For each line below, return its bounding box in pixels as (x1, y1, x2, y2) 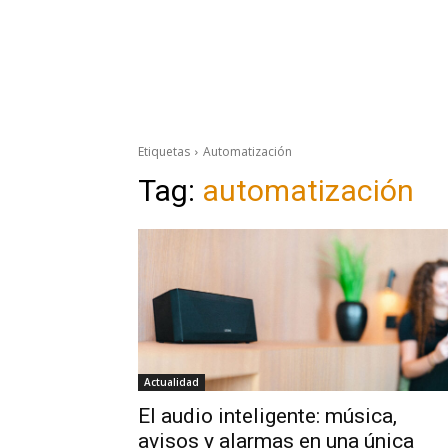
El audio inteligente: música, (138, 404, 397, 429)
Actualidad (144, 375, 199, 390)
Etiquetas (138, 143, 190, 161)
